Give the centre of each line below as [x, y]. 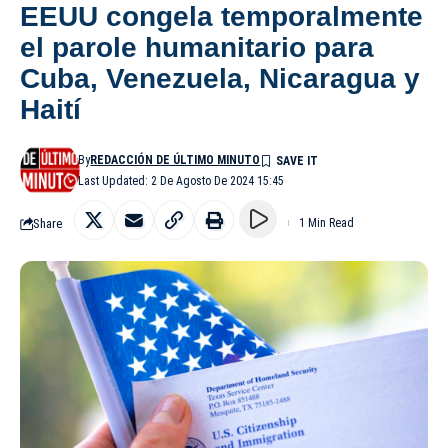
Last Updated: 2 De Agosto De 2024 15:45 [181, 181]
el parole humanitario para [197, 48]
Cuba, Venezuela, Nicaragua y [220, 79]
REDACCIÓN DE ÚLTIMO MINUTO [175, 160]
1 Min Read [326, 223]
